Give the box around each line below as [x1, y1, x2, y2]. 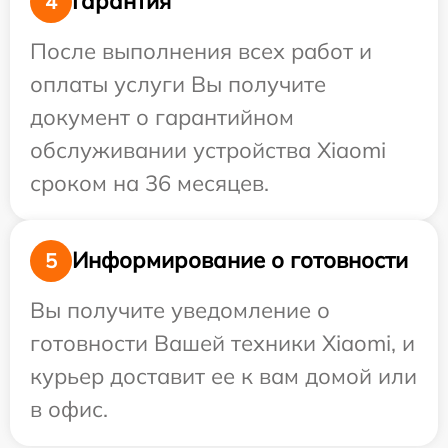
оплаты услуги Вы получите [30, 69, 326, 98]
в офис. [30, 394, 108, 423]
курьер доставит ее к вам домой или [30, 361, 417, 390]
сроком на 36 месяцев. [30, 168, 269, 197]
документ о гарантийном [30, 102, 294, 131]
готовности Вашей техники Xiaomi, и [30, 328, 415, 357]
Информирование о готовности [72, 246, 408, 275]
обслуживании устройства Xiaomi [30, 135, 386, 164]
